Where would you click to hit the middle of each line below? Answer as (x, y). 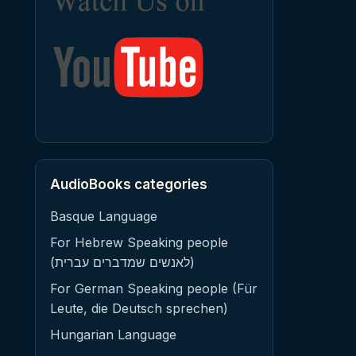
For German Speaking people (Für (154, 288)
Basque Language (104, 216)
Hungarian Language (113, 335)
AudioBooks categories (129, 184)
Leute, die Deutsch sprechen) (139, 308)
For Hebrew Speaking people (139, 242)
